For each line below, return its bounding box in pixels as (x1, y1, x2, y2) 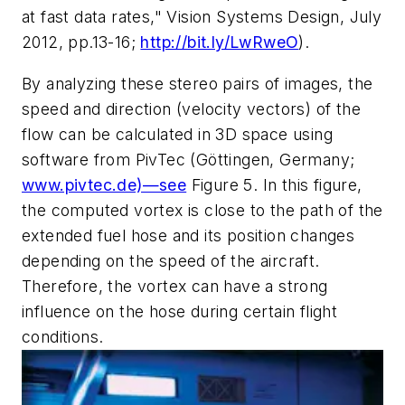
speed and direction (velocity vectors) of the (22, 99, 361, 118)
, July (339, 7, 382, 27)
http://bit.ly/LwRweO (140, 33, 299, 52)
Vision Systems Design (166, 7, 340, 27)
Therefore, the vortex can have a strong (22, 276, 328, 296)
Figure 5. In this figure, (186, 174, 363, 194)
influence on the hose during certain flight (22, 301, 338, 321)
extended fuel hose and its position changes (22, 225, 355, 245)
